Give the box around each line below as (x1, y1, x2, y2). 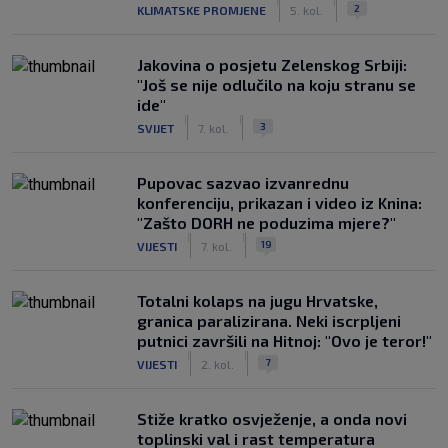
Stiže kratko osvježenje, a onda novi (137, 409, 407, 428)
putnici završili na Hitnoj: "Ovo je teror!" (137, 331, 432, 350)
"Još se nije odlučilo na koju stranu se (137, 75, 416, 94)
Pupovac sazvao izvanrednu (137, 173, 349, 192)
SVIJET (137, 120, 174, 135)
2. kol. (201, 356, 234, 371)
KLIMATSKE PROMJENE (137, 2, 266, 17)
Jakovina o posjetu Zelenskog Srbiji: (137, 55, 407, 74)
